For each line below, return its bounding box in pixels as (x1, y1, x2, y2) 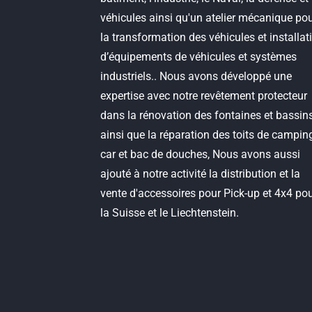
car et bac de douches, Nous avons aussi (100, 148, 301, 161)
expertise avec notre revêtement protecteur (100, 89, 308, 102)
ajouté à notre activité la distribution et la (100, 167, 301, 180)
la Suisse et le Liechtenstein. (100, 206, 240, 219)
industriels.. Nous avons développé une (100, 70, 292, 83)
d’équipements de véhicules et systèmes (100, 50, 297, 63)
